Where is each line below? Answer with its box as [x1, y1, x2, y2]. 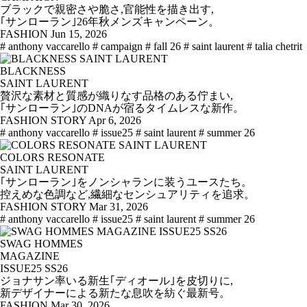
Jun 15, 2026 [51, 28, 107, 40]
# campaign [93, 40, 143, 53]
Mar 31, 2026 [89, 201, 148, 213]
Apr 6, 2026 [88, 114, 141, 127]
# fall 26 [145, 40, 181, 53]
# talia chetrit [247, 40, 302, 53]
